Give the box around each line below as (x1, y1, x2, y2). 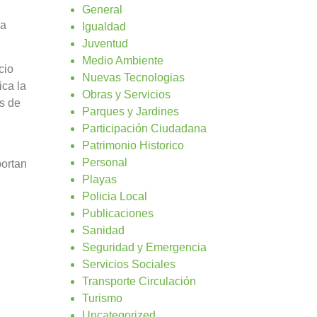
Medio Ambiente (82, 54, 163, 67)
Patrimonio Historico (82, 139, 184, 151)
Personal (82, 156, 127, 168)
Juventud (82, 37, 128, 50)
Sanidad (82, 224, 125, 236)
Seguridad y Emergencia (82, 241, 207, 253)
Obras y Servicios (82, 88, 171, 100)
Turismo (82, 292, 122, 304)
